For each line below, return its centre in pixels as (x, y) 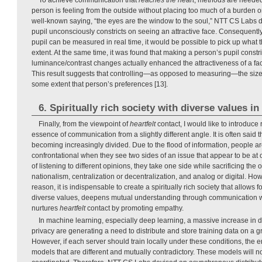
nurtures (46, 208)
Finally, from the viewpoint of (84, 124)
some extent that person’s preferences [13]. (100, 84)
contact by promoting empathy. (135, 208)
